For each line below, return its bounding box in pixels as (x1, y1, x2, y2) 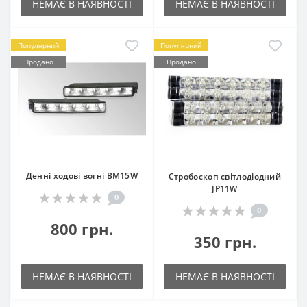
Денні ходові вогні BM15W (25, 169, 138, 182)
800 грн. (51, 218, 113, 239)
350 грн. (193, 231, 256, 252)
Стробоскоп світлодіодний (168, 170, 282, 182)
